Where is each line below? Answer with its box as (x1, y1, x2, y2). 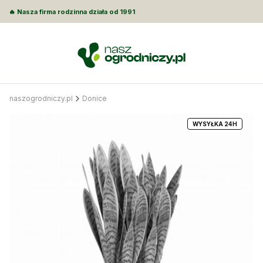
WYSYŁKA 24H (193, 120, 237, 127)
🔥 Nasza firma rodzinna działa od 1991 (9, 8, 135, 16)
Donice (82, 93, 107, 103)
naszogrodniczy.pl (9, 93, 73, 103)
